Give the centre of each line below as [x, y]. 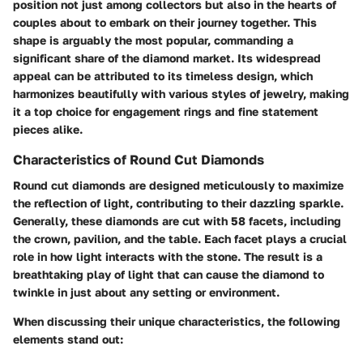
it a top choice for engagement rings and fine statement [166, 111]
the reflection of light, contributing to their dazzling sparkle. [178, 203]
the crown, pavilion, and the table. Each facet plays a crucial [180, 238]
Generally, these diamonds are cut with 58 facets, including [177, 220]
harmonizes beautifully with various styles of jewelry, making [181, 93]
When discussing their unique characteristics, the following [177, 321]
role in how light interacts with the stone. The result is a [168, 256]
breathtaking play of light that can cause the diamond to [169, 274]
